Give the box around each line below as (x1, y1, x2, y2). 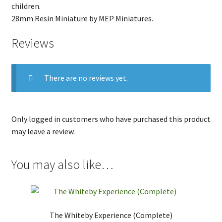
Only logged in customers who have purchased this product (11, 114, 211, 124)
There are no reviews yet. (44, 73, 128, 83)
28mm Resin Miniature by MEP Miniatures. (11, 13, 153, 23)
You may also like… (11, 156, 113, 172)
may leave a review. (11, 126, 75, 137)
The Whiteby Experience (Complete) (50, 210, 172, 220)
